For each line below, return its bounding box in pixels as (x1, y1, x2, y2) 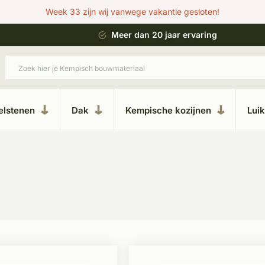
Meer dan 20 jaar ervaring (111, 30, 217, 40)
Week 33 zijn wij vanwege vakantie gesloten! (46, 7, 219, 17)
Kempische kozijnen (125, 104, 211, 116)
